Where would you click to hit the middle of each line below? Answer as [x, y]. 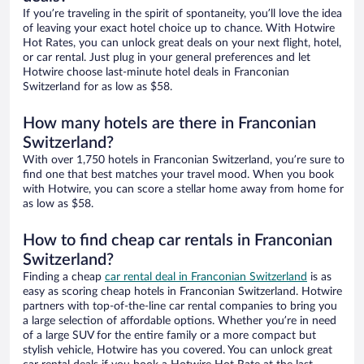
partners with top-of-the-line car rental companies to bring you [180, 307]
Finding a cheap [64, 277]
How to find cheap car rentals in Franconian [178, 241]
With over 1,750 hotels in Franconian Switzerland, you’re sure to [184, 160]
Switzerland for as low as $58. [97, 87]
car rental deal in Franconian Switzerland [206, 277]
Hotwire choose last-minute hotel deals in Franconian [156, 73]
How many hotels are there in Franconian [169, 124]
